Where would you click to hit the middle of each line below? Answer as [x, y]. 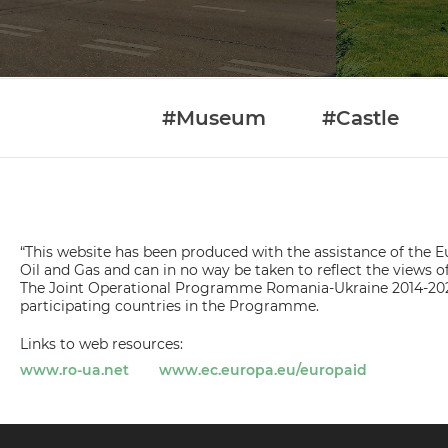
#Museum [213, 118]
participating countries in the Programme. [169, 306]
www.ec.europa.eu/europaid [263, 370]
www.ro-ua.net [74, 370]
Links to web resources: [101, 344]
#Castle [360, 118]
